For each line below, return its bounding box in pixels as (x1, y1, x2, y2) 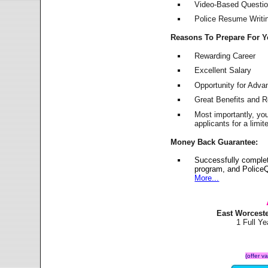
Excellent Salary (194, 66, 252, 75)
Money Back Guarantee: (170, 137, 258, 147)
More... (194, 173, 220, 183)
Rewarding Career (194, 51, 256, 60)
